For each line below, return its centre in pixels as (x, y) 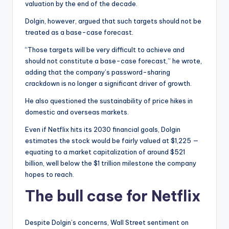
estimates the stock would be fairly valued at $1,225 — (112, 141)
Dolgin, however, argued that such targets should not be (113, 21)
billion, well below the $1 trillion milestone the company (111, 163)
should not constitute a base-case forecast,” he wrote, (113, 61)
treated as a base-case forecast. (79, 32)
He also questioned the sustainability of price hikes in (109, 101)
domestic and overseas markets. (77, 112)
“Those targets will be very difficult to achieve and (105, 50)
